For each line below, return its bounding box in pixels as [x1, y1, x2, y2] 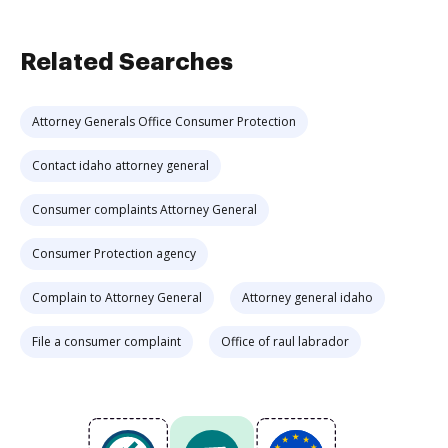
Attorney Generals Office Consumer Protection [32, 113, 296, 130]
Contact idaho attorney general [32, 157, 209, 174]
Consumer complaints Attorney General [32, 201, 257, 218]
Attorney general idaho [242, 289, 373, 306]
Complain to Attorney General [32, 289, 202, 306]
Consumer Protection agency [32, 245, 196, 262]
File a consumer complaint [32, 333, 181, 350]
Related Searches [20, 50, 233, 74]
